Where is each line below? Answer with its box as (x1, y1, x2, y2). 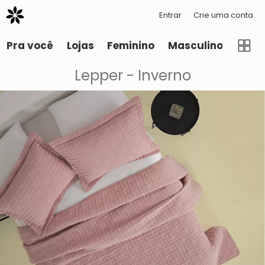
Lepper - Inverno (74, 66, 191, 86)
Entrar (159, 9, 182, 21)
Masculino (167, 38, 223, 53)
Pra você (7, 38, 54, 53)
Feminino (107, 38, 155, 53)
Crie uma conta (193, 9, 253, 21)
